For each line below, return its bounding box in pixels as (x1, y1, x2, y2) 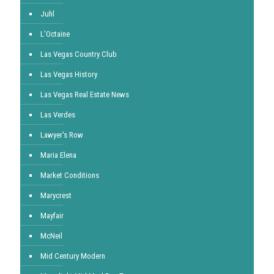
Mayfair (40, 211, 64, 220)
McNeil (40, 231, 62, 240)
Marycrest (40, 191, 72, 200)
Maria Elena (40, 150, 76, 160)
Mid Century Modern (40, 251, 105, 261)
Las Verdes (40, 110, 75, 119)
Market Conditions (40, 171, 99, 180)
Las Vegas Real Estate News (40, 90, 129, 99)
